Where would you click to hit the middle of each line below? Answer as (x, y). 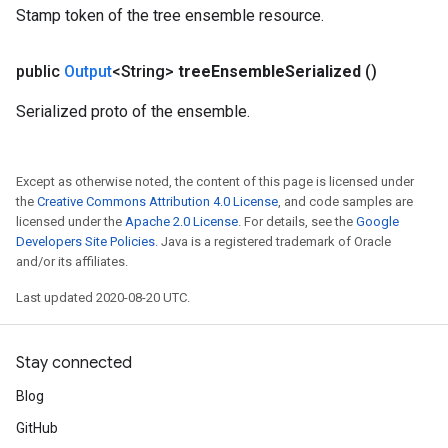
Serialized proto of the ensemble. (133, 111)
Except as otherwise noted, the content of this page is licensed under (215, 181)
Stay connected (74, 363)
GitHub (37, 428)
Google (377, 221)
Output (88, 71)
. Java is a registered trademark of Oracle (273, 241)
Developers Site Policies (85, 241)
